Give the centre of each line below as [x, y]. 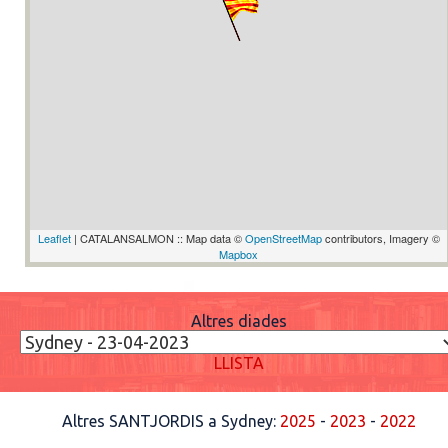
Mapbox [238, 254]
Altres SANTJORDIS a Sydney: [170, 421]
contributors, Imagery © [380, 238]
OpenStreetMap [283, 238]
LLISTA [238, 363]
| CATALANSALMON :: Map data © [157, 238]
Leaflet [54, 238]
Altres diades [238, 321]
